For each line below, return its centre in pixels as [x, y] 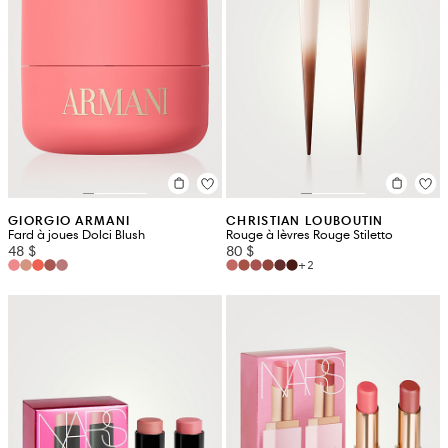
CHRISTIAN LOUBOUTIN [305, 220]
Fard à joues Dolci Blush [76, 234]
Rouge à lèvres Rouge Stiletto [309, 234]
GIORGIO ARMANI [69, 220]
